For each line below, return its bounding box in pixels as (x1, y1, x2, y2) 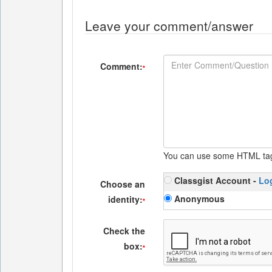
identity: (108, 193, 143, 205)
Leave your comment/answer (85, 16, 253, 35)
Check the (103, 225, 146, 237)
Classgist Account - (172, 174, 259, 186)
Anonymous (172, 192, 225, 205)
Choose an (100, 178, 146, 190)
